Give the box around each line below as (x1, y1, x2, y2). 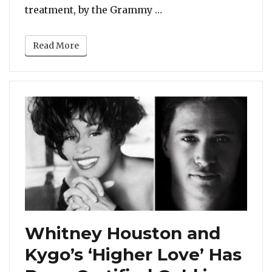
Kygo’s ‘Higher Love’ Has (25, 243, 242, 265)
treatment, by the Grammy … (25, 4, 162, 16)
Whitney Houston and (25, 222, 220, 243)
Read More (33, 40, 79, 52)
